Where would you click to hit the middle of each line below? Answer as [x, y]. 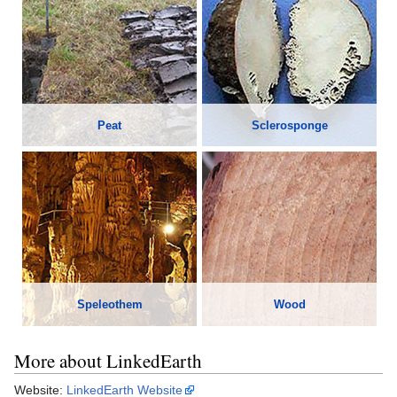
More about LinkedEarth [108, 361]
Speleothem [109, 305]
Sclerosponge [289, 125]
